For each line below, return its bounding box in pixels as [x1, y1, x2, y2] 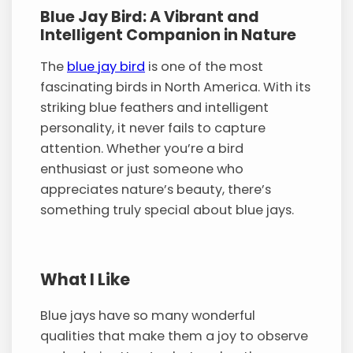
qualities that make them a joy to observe [40, 326, 309, 345]
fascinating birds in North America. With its [40, 78, 311, 97]
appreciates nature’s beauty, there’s [40, 180, 272, 199]
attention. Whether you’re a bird [40, 139, 244, 158]
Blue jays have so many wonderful [40, 306, 256, 325]
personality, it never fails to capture [40, 119, 266, 138]
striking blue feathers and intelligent [40, 98, 269, 117]
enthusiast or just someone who [40, 160, 244, 179]
